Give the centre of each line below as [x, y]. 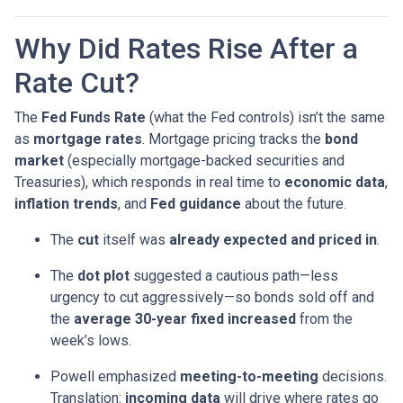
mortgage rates [88, 139]
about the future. [294, 203]
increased [262, 318]
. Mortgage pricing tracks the [233, 139]
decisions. [353, 376]
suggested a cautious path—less [234, 275]
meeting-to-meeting [249, 376]
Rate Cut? [77, 82]
